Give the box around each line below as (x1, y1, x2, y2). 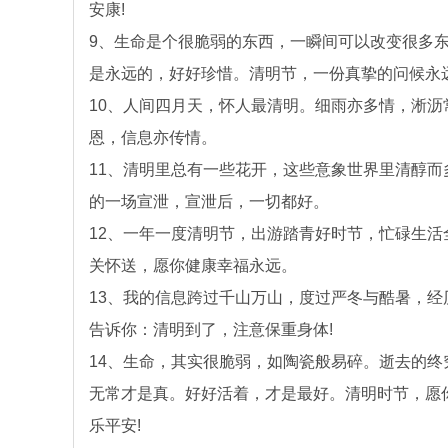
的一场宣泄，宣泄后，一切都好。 (89, 193, 329, 210)
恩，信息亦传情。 (89, 129, 217, 146)
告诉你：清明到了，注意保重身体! (89, 321, 333, 338)
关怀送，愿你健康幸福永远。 (89, 257, 297, 274)
